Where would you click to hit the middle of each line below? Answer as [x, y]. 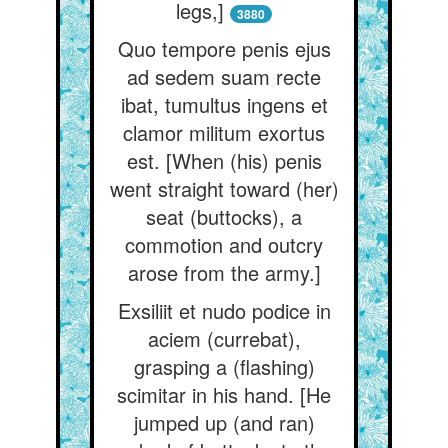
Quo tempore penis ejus [224, 48]
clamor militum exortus [224, 132]
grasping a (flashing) [224, 366]
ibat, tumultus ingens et [224, 104]
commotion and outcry [224, 244]
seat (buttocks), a [224, 216]
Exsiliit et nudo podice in [224, 310]
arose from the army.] [224, 272]
